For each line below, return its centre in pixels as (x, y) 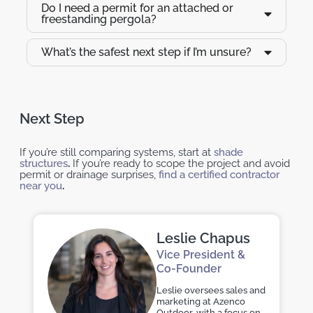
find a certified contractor (218, 175)
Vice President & (201, 255)
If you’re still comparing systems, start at (115, 153)
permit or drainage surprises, (88, 175)
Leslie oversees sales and (211, 291)
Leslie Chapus (203, 239)
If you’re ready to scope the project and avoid (180, 164)
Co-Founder (189, 269)
